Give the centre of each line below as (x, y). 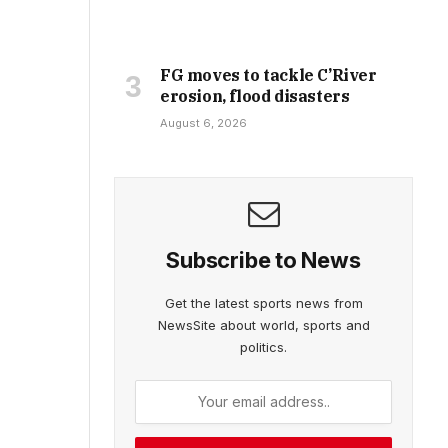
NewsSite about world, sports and (263, 324)
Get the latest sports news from (263, 302)
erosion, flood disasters (255, 95)
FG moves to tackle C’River (268, 74)
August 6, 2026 (203, 122)
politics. (263, 346)
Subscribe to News (263, 259)
